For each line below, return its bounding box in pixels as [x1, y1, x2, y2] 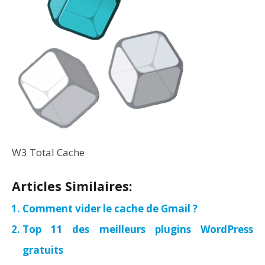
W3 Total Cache [12, 146, 85, 159]
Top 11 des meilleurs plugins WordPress [22, 222, 253, 236]
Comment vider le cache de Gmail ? [22, 202, 198, 215]
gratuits [22, 243, 63, 257]
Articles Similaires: [12, 177, 132, 195]
